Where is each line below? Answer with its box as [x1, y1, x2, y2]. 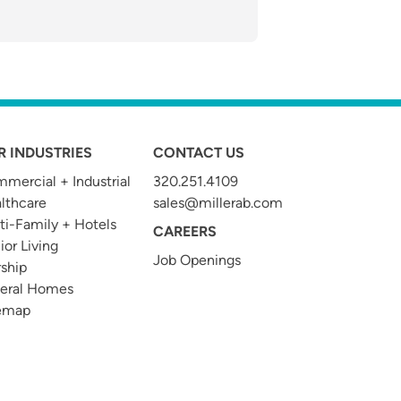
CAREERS [152, 223, 217, 240]
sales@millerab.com [152, 194, 283, 211]
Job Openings [152, 252, 241, 269]
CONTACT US [152, 144, 244, 161]
